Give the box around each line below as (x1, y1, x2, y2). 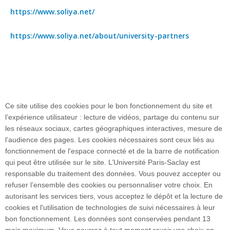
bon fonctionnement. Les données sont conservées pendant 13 (5, 215, 210, 223)
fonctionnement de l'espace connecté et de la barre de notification (5, 147, 219, 155)
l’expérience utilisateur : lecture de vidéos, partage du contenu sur (5, 113, 219, 121)
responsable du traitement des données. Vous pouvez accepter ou (5, 169, 221, 178)
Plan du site (57, 154, 97, 163)
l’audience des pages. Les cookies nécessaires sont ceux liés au (5, 136, 214, 144)
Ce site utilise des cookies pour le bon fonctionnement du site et (5, 102, 212, 110)
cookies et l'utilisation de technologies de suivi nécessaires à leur (5, 203, 215, 212)
